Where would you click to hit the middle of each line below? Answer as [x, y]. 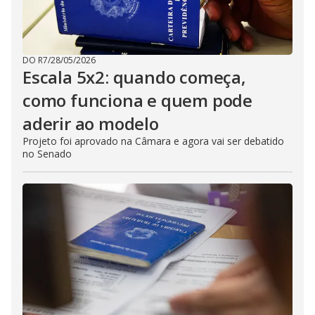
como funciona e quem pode [137, 101]
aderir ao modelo [91, 124]
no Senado [47, 154]
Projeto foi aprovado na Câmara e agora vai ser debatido [153, 141]
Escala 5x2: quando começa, [134, 77]
